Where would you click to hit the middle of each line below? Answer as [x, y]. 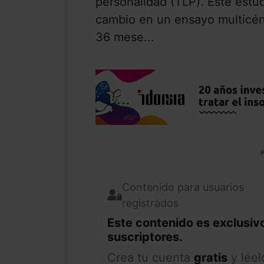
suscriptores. [145, 237]
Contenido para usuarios [183, 187]
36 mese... [125, 37]
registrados [150, 203]
